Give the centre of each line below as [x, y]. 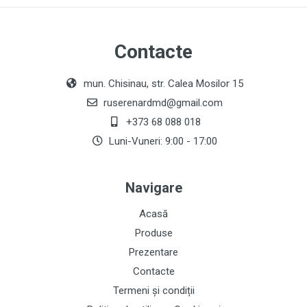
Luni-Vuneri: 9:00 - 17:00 [162, 141]
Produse [153, 233]
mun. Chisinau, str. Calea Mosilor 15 [162, 84]
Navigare [153, 188]
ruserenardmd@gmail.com [162, 103]
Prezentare [153, 252]
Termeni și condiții [153, 291]
